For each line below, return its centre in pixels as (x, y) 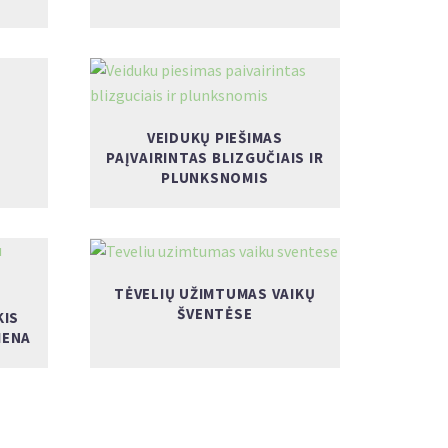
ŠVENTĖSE (215, 314)
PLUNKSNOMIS (215, 177)
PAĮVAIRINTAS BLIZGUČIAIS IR (215, 157)
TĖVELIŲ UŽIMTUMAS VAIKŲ (215, 294)
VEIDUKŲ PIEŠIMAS (214, 137)
